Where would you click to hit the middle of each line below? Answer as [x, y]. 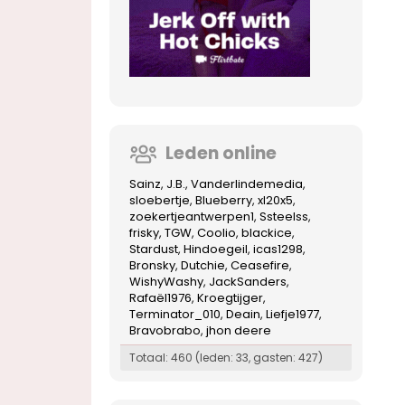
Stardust [154, 249]
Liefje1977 [292, 314]
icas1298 [278, 249]
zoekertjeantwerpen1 [192, 216]
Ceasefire [260, 265]
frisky [144, 232]
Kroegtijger [230, 297]
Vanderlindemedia [247, 184]
